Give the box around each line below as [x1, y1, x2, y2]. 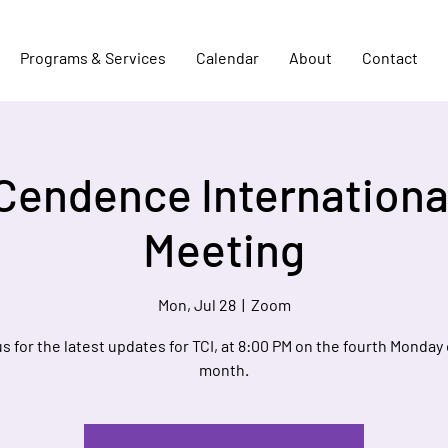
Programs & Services [20, 48, 166, 67]
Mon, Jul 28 [157, 295, 236, 315]
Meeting [143, 221, 305, 276]
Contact [362, 48, 418, 67]
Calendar [196, 48, 259, 67]
